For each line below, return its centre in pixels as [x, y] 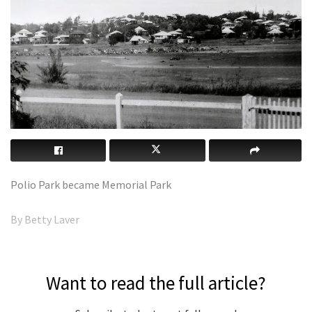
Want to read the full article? [156, 282]
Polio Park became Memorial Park [91, 184]
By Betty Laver [45, 219]
